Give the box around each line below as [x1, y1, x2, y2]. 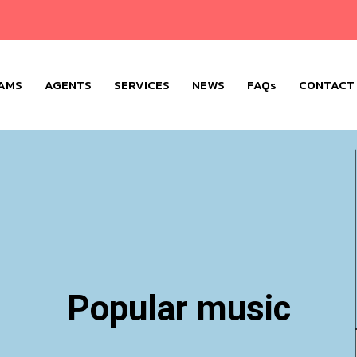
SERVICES [113, 76, 170, 94]
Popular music [66, 287, 291, 329]
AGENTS [44, 76, 92, 94]
